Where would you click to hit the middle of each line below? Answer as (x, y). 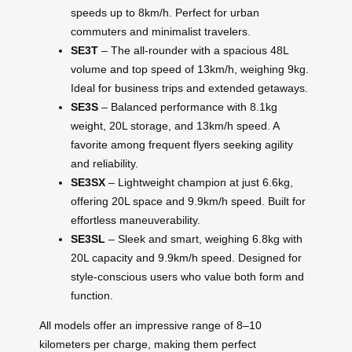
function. (92, 296)
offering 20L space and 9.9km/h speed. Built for (188, 202)
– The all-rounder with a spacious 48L (193, 51)
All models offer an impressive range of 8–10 (150, 326)
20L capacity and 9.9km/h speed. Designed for (186, 258)
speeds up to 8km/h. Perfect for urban (165, 13)
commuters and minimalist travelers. (161, 32)
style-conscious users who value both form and (187, 277)
